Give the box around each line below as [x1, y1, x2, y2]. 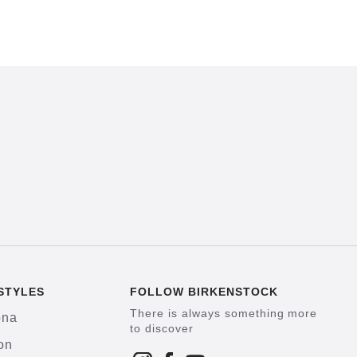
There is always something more [130, 307, 318, 320]
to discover [130, 322, 194, 335]
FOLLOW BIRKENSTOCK [130, 285, 278, 298]
